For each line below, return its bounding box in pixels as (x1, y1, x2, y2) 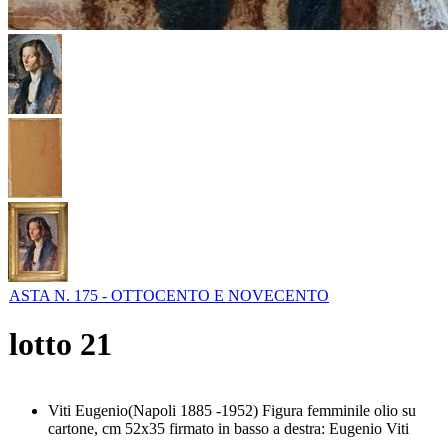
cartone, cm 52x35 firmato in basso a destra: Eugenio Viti (48, 419, 409, 437)
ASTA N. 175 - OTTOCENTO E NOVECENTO (9, 286, 329, 304)
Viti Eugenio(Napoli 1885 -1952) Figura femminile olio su (48, 401, 416, 419)
